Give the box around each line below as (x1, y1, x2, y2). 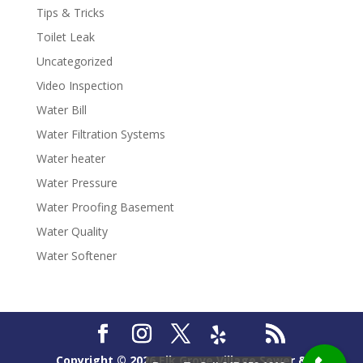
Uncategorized (36, 53, 113, 69)
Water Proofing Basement (36, 199, 174, 215)
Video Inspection (36, 78, 123, 93)
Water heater (36, 151, 105, 166)
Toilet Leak (36, 29, 95, 45)
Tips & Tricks (36, 5, 105, 20)
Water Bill (36, 102, 87, 117)
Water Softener (36, 248, 117, 263)
